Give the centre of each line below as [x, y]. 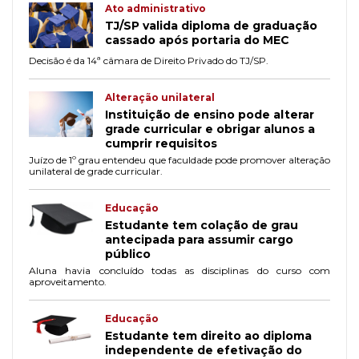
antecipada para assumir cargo [199, 240]
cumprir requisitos [161, 144]
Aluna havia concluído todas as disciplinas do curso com [179, 271]
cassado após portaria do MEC [197, 40]
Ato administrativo [155, 8]
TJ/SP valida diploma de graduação [211, 26]
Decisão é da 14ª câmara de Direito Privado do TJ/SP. [149, 61]
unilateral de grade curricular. [96, 171]
